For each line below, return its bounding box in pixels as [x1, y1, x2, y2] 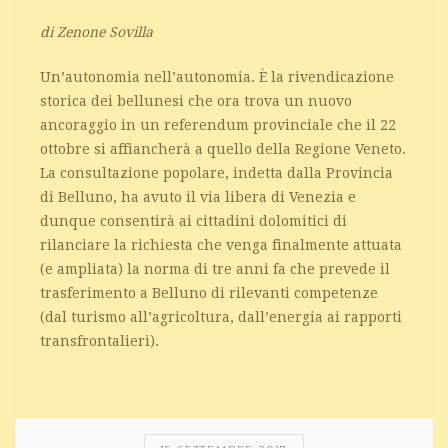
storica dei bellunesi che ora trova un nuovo [40, 92, 352, 109]
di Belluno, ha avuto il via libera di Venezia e [40, 188, 356, 205]
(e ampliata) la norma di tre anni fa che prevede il [40, 260, 390, 277]
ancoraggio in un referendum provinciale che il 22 [40, 116, 396, 133]
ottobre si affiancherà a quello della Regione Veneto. [40, 140, 406, 157]
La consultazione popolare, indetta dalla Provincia [40, 164, 393, 181]
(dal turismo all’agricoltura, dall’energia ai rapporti [40, 308, 402, 325]
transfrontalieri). [40, 332, 159, 349]
